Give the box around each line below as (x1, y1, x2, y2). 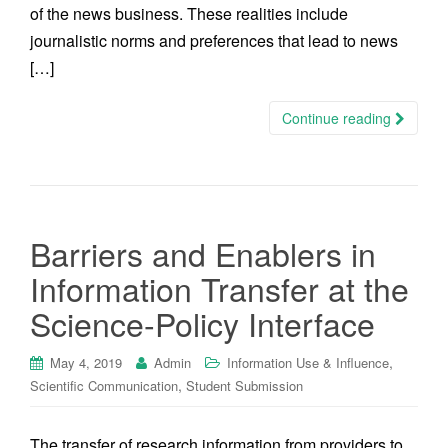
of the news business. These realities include (30, 2, 348, 25)
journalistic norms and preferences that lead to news (30, 29, 398, 52)
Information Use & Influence (227, 353, 389, 372)
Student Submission (186, 376, 303, 395)
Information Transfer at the (30, 265, 409, 311)
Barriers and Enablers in (30, 230, 376, 276)
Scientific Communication (30, 376, 178, 395)
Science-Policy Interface (30, 300, 375, 346)
